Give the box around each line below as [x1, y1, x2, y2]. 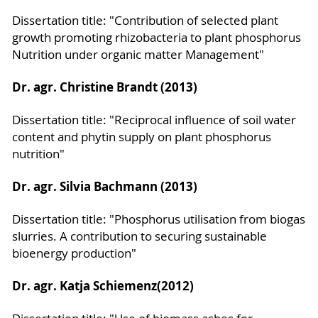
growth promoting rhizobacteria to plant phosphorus [11, 29, 301, 45]
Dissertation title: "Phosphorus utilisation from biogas [11, 211, 305, 227]
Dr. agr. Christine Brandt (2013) [11, 78, 197, 95]
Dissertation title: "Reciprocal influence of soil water [11, 111, 296, 128]
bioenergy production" [11, 245, 136, 261]
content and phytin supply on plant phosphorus [11, 128, 271, 145]
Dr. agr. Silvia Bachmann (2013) [11, 177, 197, 194]
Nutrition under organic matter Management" [11, 46, 267, 62]
